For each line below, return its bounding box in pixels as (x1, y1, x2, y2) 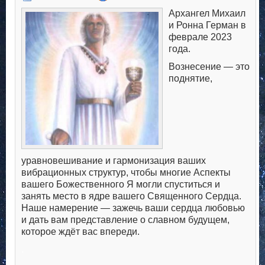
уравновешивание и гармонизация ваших (21, 156, 206, 166)
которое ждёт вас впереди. (21, 227, 140, 237)
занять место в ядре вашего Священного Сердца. (21, 191, 241, 202)
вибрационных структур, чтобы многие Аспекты (21, 167, 231, 178)
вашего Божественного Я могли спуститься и (21, 179, 220, 190)
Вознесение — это (169, 62, 250, 72)
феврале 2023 (169, 32, 232, 43)
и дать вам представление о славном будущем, (21, 215, 230, 225)
